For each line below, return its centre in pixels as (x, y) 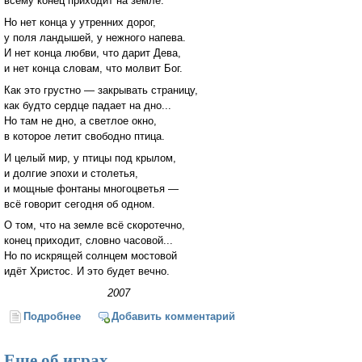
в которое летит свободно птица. (84, 136)
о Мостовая (112, 316)
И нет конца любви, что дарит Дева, (93, 53)
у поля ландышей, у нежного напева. (95, 37)
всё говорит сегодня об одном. (80, 204)
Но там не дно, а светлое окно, (80, 120)
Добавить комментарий (173, 316)
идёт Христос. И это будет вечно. (87, 271)
